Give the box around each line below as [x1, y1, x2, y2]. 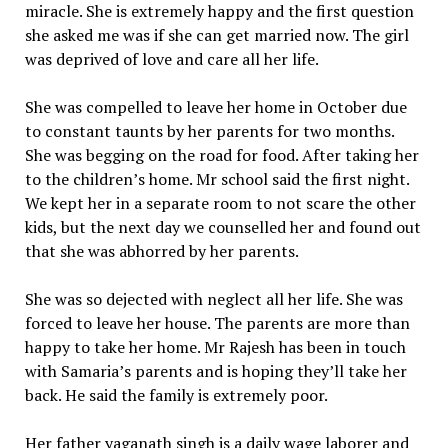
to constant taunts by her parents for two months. [24, 120, 394, 142]
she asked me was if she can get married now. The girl [24, 24, 409, 46]
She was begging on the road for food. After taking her [24, 144, 419, 166]
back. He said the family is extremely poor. [24, 384, 328, 406]
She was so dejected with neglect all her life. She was [24, 288, 403, 310]
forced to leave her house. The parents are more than [24, 312, 410, 334]
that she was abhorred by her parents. [24, 240, 299, 262]
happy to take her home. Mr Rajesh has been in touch [24, 336, 406, 358]
